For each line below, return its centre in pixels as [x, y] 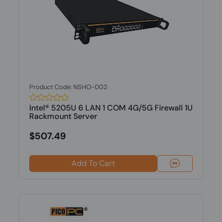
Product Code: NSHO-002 [68, 87]
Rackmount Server [63, 116]
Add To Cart [93, 163]
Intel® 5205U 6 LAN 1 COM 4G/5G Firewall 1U [111, 108]
